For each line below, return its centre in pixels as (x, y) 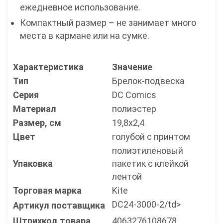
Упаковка (33, 164)
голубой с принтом (151, 137)
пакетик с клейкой (150, 164)
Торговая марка (47, 191)
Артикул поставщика (59, 206)
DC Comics (134, 95)
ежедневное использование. (80, 7)
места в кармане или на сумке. (85, 36)
